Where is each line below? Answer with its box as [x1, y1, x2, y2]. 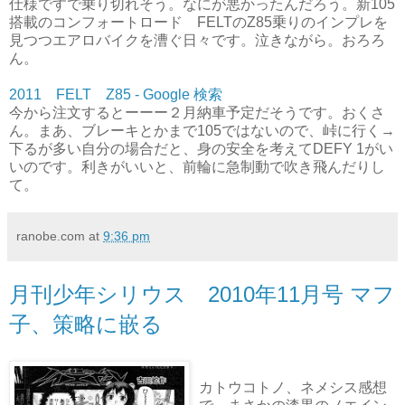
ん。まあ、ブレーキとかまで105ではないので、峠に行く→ [9, 122, 395, 138]
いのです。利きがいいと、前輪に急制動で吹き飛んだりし [9, 158, 385, 174]
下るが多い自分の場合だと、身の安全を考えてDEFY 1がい [9, 140, 393, 156]
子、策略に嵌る [9, 311, 163, 336]
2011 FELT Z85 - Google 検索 [9, 86, 222, 102]
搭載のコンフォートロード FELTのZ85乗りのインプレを [9, 14, 388, 30]
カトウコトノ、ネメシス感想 [199, 379, 387, 395]
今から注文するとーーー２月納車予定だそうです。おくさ [9, 104, 385, 120]
